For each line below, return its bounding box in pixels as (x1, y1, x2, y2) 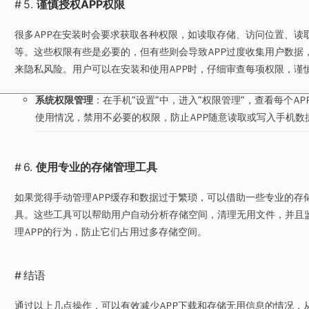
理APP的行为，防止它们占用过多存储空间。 (14, 225, 207, 238)
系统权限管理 (34, 93, 93, 106)
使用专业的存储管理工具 (35, 160, 157, 174)
